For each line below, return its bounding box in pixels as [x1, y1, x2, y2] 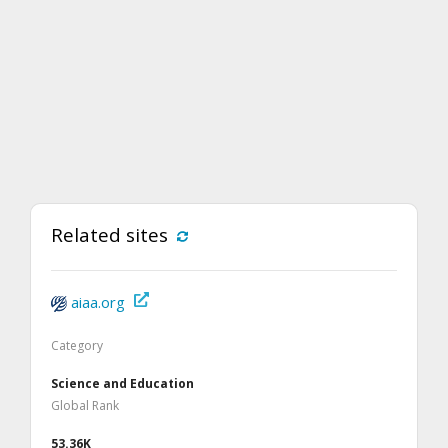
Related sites [51, 221, 168, 247]
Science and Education [51, 374, 194, 392]
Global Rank [51, 396, 119, 414]
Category [51, 336, 103, 354]
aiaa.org [71, 291, 125, 312]
